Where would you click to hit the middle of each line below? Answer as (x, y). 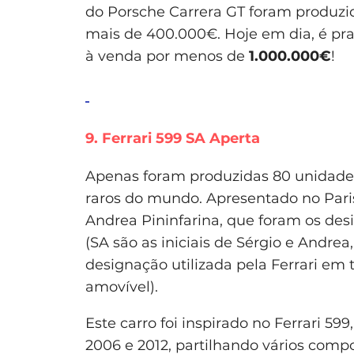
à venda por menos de (167, 56)
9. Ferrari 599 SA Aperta (173, 138)
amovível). (122, 286)
